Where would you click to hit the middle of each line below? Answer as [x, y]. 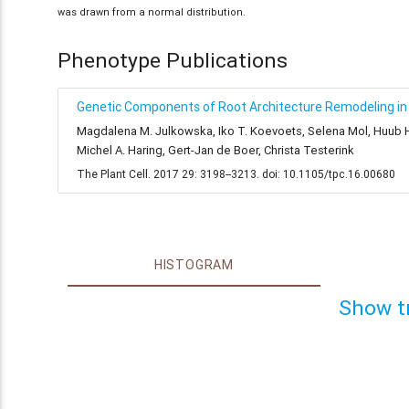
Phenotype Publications [173, 61]
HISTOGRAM [194, 264]
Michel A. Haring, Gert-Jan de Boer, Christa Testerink [215, 150]
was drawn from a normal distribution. [152, 12]
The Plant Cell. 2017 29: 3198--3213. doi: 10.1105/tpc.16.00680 [236, 173]
